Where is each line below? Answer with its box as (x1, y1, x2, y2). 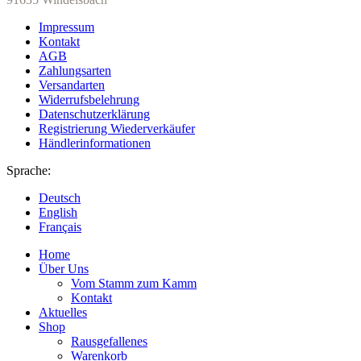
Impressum (39, 20, 94, 35)
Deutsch (39, 191, 81, 205)
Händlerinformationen (39, 136, 151, 151)
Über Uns (39, 262, 89, 276)
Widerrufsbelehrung (39, 93, 139, 107)
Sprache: (6, 164, 51, 178)
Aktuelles (39, 305, 87, 320)
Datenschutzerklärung (39, 107, 150, 122)
